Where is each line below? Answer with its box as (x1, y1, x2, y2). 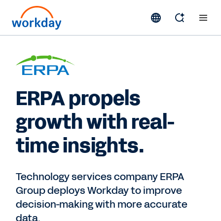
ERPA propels (16, 85, 141, 112)
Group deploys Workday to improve (16, 184, 182, 197)
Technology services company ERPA (16, 170, 184, 184)
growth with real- (16, 109, 176, 136)
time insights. (16, 132, 144, 160)
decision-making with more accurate (16, 197, 187, 211)
